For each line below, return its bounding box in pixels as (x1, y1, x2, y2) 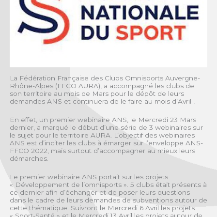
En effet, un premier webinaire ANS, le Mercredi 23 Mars (10, 115, 196, 124)
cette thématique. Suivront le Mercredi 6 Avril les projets (10, 203, 195, 212)
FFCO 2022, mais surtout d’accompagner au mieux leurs (10, 146, 195, 155)
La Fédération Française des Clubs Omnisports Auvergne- (10, 74, 200, 82)
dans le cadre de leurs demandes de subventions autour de (10, 196, 207, 204)
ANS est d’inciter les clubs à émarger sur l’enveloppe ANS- (10, 139, 203, 147)
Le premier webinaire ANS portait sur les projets (10, 172, 168, 181)
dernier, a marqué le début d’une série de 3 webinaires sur (10, 123, 203, 131)
